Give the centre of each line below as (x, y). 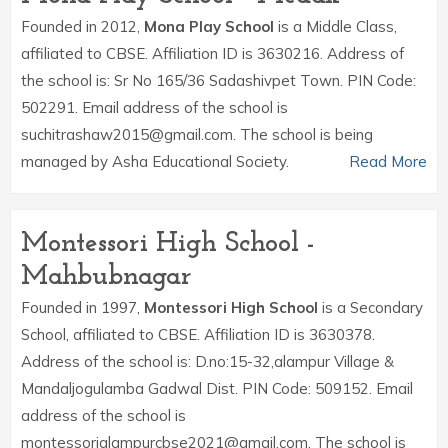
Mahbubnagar (106, 277)
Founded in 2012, (82, 26)
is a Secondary (370, 307)
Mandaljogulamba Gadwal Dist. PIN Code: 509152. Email (217, 388)
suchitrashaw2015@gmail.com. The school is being (197, 134)
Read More (388, 161)
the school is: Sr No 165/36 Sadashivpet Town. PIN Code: (218, 80)
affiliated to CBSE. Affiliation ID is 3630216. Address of (212, 53)
